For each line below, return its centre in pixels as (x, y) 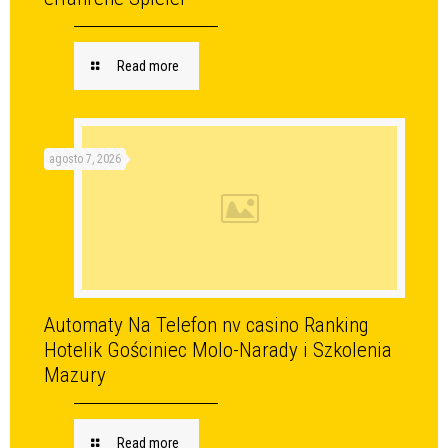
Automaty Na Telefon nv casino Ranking (206, 325)
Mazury (74, 375)
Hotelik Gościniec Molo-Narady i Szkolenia (217, 350)
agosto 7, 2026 (84, 159)
